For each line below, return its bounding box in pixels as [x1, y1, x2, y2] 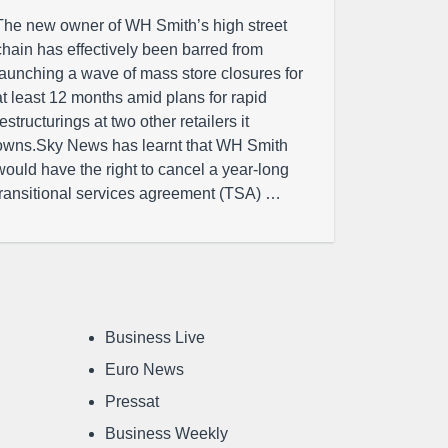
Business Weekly [105, 425, 228, 442]
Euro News [105, 361, 184, 378]
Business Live [105, 329, 205, 346]
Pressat [105, 393, 159, 410]
